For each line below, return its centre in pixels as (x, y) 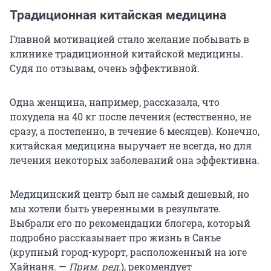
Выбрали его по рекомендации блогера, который (130, 223)
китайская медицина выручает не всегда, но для (131, 146)
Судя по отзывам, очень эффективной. (105, 68)
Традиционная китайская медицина (118, 15)
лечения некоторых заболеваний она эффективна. (135, 160)
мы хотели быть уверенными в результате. (115, 209)
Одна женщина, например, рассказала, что (115, 102)
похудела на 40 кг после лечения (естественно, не (130, 117)
